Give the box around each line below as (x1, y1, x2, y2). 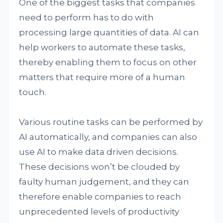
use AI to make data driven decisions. (19, 147, 179, 157)
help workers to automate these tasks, (19, 42, 186, 52)
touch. (19, 87, 47, 97)
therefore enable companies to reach (19, 192, 182, 202)
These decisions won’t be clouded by (19, 162, 180, 172)
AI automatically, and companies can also (19, 132, 198, 142)
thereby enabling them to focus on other (19, 57, 197, 67)
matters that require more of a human (19, 72, 186, 82)
